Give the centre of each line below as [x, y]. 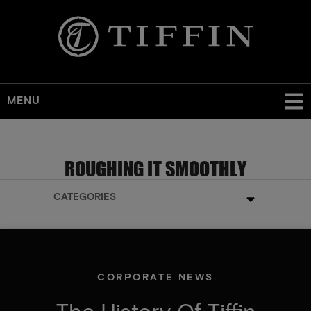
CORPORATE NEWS [155, 277]
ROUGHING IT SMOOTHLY [155, 168]
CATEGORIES [85, 197]
